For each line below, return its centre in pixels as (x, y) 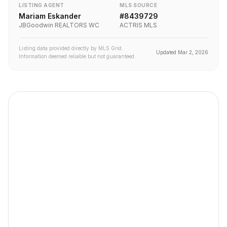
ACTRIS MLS (138, 25)
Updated (167, 52)
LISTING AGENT (42, 5)
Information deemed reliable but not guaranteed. (77, 56)
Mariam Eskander (50, 16)
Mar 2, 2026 (193, 52)
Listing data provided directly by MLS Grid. (71, 48)
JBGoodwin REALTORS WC (59, 25)
